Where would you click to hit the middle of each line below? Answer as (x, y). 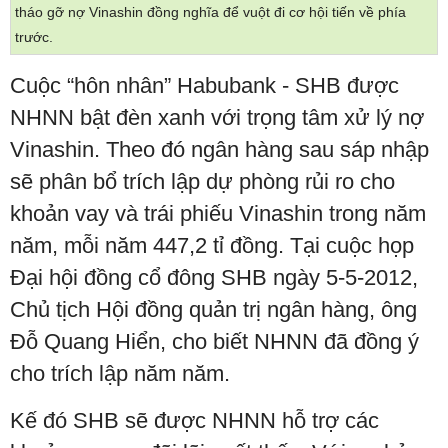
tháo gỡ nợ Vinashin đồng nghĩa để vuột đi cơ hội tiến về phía (210, 12)
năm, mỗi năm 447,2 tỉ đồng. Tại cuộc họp (212, 246)
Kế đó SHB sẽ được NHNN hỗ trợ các (194, 421)
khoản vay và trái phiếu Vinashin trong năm (218, 214)
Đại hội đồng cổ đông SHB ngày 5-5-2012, (214, 278)
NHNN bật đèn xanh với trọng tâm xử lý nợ (217, 118)
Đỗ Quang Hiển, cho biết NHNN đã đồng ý (214, 342)
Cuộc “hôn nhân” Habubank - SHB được (204, 86)
